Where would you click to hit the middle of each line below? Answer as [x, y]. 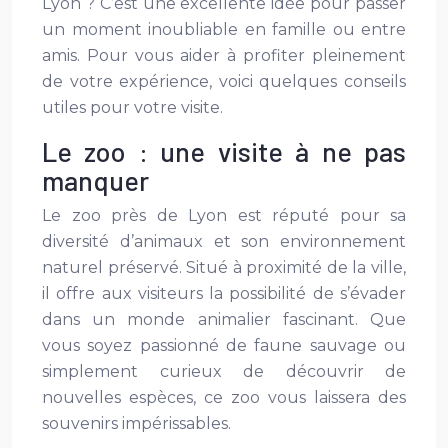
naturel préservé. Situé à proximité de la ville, [224, 267]
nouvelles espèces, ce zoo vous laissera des [224, 397]
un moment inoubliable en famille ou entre [224, 29]
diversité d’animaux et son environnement [224, 241]
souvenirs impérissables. [136, 423]
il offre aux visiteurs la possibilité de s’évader [224, 293]
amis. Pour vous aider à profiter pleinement [224, 55]
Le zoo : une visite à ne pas [224, 151]
